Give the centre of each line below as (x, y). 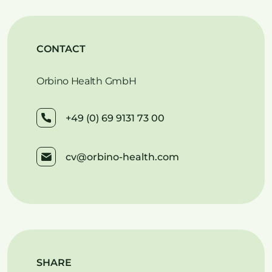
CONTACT (61, 49)
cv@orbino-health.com (122, 157)
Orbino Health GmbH (87, 81)
